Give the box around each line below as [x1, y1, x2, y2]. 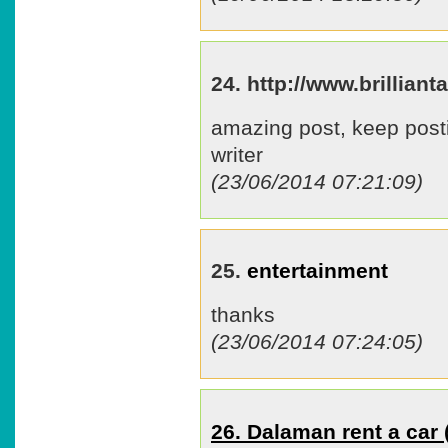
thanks [211, 303, 275, 327]
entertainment [247, 259, 388, 283]
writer [211, 142, 263, 166]
